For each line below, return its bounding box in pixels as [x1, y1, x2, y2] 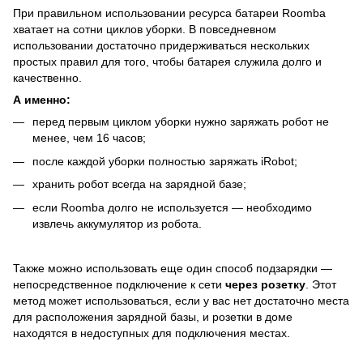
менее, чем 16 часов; [32, 131, 146, 145]
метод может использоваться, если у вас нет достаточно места [13, 293, 349, 307]
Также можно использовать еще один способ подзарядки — [13, 261, 332, 275]
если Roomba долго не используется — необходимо [32, 200, 312, 214]
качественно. [13, 71, 82, 85]
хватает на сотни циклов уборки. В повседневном [13, 23, 276, 36]
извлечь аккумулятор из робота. [32, 216, 202, 230]
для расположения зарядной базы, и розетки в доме [13, 310, 293, 323]
